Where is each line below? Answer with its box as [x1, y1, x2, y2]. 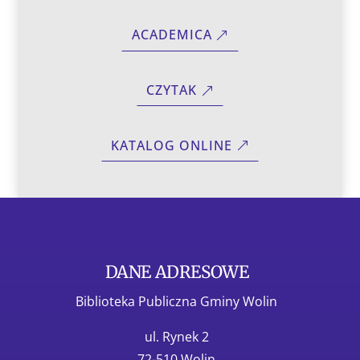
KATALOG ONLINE [111, 137, 233, 155]
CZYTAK [146, 81, 198, 100]
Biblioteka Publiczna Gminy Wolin [76, 292, 278, 310]
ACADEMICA [131, 26, 212, 44]
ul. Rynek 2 [144, 327, 209, 346]
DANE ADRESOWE [104, 260, 249, 283]
